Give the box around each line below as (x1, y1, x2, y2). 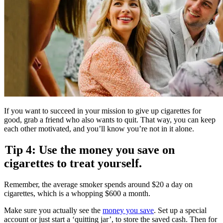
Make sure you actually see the (4, 206, 103, 215)
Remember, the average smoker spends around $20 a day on (4, 180, 193, 189)
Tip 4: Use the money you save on (4, 143, 175, 156)
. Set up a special (154, 206, 207, 215)
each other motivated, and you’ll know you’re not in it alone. (4, 124, 194, 133)
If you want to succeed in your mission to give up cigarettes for (4, 106, 201, 115)
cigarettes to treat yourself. (4, 156, 143, 170)
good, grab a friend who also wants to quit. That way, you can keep (4, 115, 216, 124)
